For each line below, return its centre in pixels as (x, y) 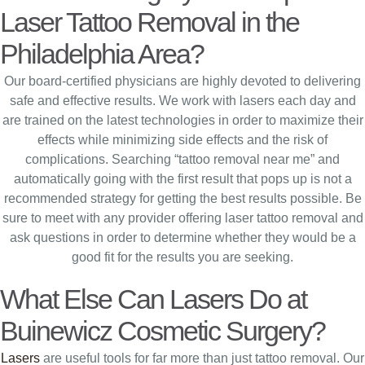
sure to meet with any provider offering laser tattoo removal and (182, 218)
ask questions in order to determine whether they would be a (182, 237)
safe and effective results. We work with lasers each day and (182, 101)
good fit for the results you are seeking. (182, 257)
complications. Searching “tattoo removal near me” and (182, 159)
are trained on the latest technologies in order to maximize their (182, 120)
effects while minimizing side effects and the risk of (182, 140)
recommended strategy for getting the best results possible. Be (182, 198)
